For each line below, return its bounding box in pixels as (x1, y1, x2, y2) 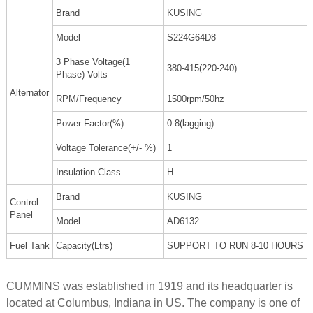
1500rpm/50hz (166, 94, 224, 105)
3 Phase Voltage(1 (55, 57, 130, 68)
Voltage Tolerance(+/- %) (55, 143, 156, 154)
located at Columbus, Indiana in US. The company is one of (6, 297, 300, 310)
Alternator (9, 87, 49, 99)
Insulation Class (55, 167, 121, 178)
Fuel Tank (9, 240, 50, 252)
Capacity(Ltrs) (55, 240, 112, 252)
